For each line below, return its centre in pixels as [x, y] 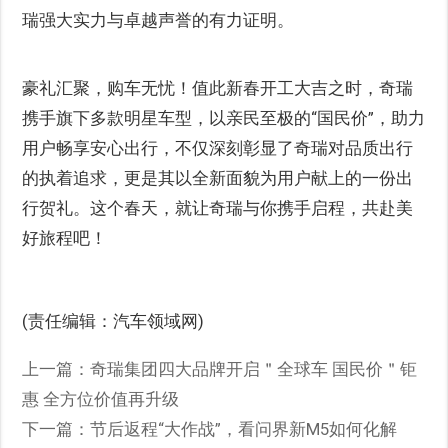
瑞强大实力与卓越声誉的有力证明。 [158, 19]
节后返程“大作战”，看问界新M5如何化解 [244, 428]
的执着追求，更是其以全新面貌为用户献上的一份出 [218, 177]
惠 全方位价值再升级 [101, 398]
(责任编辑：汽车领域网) [113, 320]
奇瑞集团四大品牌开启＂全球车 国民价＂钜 [254, 368]
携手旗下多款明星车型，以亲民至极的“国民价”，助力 [224, 117]
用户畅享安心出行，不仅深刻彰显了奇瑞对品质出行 [218, 147]
